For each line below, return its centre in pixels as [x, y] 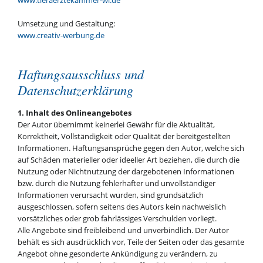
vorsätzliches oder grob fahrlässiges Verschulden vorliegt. [117, 219]
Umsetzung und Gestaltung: [66, 23]
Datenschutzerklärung [75, 90]
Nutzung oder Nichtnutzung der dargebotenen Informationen [126, 172]
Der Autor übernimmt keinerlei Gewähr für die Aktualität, [116, 125]
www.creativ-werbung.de [61, 35]
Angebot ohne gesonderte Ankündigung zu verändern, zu [117, 254]
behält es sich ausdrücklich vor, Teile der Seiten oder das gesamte [131, 242]
